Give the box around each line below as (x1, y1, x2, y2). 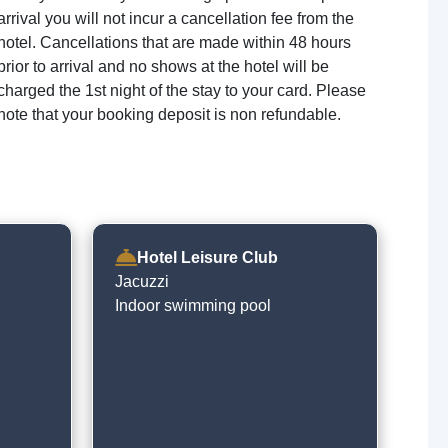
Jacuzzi (115, 273, 169, 290)
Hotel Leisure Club (137, 249, 278, 266)
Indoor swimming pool (115, 297, 271, 314)
